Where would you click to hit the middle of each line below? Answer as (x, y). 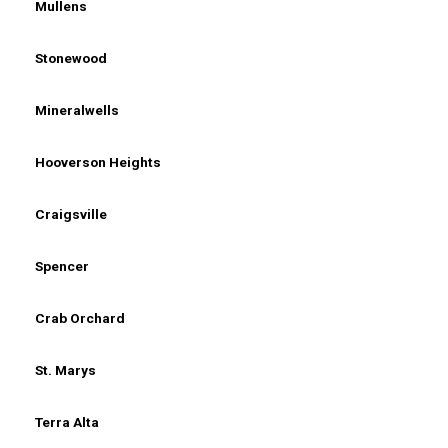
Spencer (62, 265)
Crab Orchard (80, 317)
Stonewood (71, 57)
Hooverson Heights (98, 161)
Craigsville (71, 213)
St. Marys (65, 369)
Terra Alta (67, 421)
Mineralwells (77, 109)
